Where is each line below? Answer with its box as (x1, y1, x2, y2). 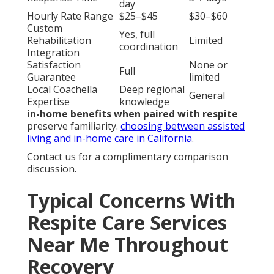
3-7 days (189, 3, 227, 17)
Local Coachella (27, 95, 97, 109)
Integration (27, 58, 80, 72)
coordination (119, 52, 178, 66)
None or (189, 70, 228, 84)
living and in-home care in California (27, 144, 192, 158)
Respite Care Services (27, 221, 227, 248)
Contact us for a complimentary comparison (27, 162, 228, 176)
